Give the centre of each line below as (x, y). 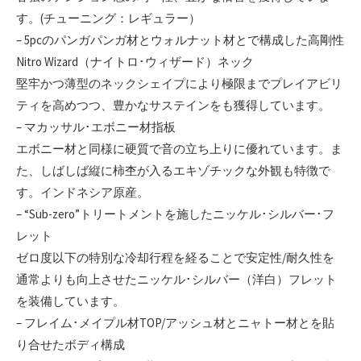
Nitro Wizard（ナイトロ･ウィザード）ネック (135, 62)
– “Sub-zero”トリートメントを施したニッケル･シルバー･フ (175, 214)
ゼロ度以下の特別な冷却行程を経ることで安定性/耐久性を (175, 258)
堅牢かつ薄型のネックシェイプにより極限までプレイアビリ (179, 84)
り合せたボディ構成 (71, 345)
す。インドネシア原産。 (83, 193)
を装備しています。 (71, 301)
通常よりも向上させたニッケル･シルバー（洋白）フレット (176, 280)
